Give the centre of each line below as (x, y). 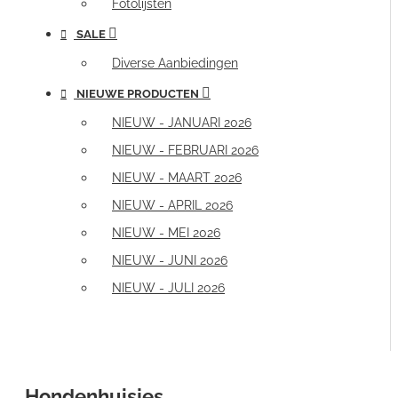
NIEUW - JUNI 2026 (170, 260)
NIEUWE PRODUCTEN (138, 94)
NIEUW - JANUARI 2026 (182, 123)
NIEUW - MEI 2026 (166, 233)
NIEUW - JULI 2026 (168, 288)
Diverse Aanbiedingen (175, 63)
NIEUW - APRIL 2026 (172, 205)
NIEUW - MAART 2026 (177, 178)
